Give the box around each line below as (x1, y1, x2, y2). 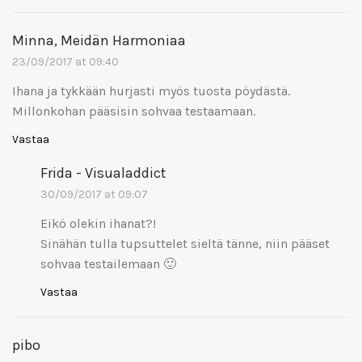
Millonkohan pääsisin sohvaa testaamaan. (12, 103, 255, 119)
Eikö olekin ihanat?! (40, 215, 156, 231)
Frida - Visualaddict (40, 163, 166, 182)
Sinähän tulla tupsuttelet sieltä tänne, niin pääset (40, 235, 330, 251)
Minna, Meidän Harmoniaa (12, 31, 186, 49)
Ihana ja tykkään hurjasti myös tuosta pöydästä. (12, 82, 290, 99)
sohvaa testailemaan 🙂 (40, 255, 176, 271)
